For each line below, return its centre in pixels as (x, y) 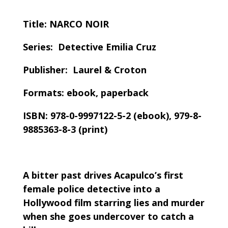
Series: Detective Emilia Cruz (89, 47)
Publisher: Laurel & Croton (84, 70)
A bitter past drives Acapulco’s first (103, 175)
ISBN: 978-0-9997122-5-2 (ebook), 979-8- (112, 116)
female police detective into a (91, 189)
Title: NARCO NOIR (66, 24)
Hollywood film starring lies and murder (113, 203)
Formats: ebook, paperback (85, 93)
